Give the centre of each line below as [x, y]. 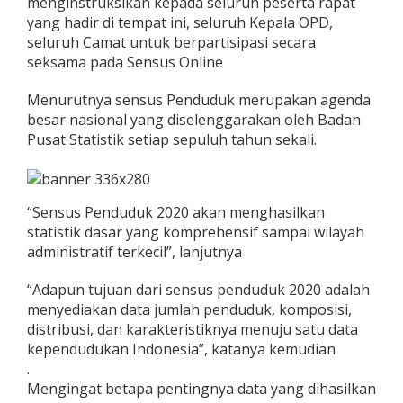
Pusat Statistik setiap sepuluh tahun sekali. [172, 139]
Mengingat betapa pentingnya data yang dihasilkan [201, 388]
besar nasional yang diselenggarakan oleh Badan [194, 119]
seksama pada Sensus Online [125, 62]
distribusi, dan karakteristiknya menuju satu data [193, 329]
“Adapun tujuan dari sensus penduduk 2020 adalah [198, 289]
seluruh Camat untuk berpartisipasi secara [171, 42]
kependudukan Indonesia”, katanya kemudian [181, 349]
